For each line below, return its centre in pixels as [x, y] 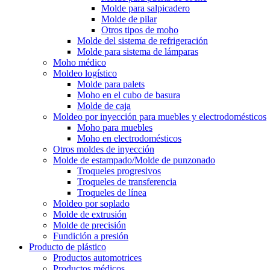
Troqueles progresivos [119, 171]
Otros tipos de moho [140, 30]
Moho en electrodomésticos [129, 138]
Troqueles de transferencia [127, 181]
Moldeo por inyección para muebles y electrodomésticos [160, 116]
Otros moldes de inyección [104, 149]
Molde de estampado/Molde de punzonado [134, 160]
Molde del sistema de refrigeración [143, 40]
